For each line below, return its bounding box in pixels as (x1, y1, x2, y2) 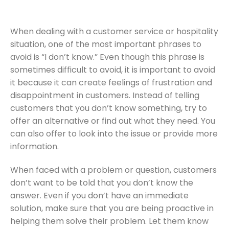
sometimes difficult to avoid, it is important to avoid (10, 64, 215, 76)
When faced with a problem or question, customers (10, 164, 217, 176)
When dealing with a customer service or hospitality (10, 26, 218, 38)
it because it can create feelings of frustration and (10, 77, 212, 89)
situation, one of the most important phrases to (10, 38, 201, 51)
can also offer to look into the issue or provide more (10, 128, 218, 140)
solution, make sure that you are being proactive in (10, 202, 214, 214)
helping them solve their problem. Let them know (10, 215, 209, 227)
